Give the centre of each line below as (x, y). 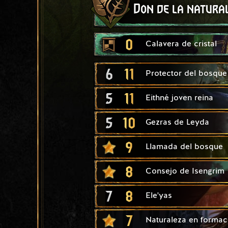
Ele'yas (159, 196)
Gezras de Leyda (177, 122)
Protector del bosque (186, 74)
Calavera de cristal (181, 44)
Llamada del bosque (184, 147)
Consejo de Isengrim (185, 171)
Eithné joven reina (179, 98)
